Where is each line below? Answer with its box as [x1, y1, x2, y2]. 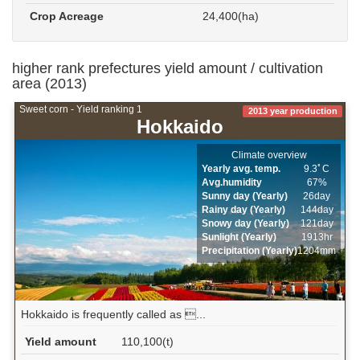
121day [300, 217, 333, 229]
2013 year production [247, 106, 337, 117]
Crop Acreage [30, 9, 104, 22]
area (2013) [12, 75, 87, 92]
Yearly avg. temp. [202, 162, 281, 174]
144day [300, 203, 333, 215]
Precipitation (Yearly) [202, 244, 298, 256]
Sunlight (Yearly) [202, 231, 277, 243]
